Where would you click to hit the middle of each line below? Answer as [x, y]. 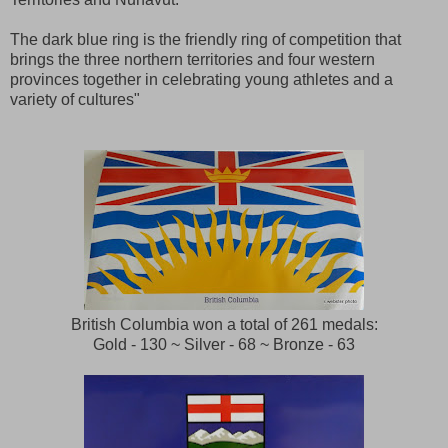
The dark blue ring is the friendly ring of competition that [205, 39]
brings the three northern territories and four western [192, 59]
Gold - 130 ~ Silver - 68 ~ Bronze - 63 [224, 344]
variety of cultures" [75, 99]
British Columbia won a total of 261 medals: [224, 324]
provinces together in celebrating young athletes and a [201, 79]
